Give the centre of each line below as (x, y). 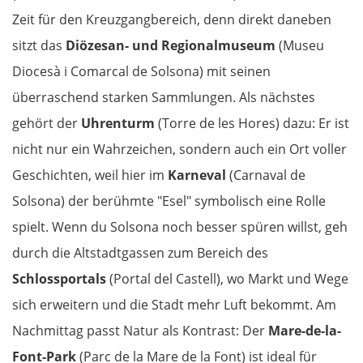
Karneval (197, 175)
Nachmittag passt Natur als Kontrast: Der (140, 331)
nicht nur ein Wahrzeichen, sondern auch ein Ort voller (179, 149)
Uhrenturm (118, 124)
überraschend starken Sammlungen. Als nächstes (164, 98)
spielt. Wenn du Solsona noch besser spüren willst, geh (180, 227)
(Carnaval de (266, 175)
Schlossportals (59, 279)
